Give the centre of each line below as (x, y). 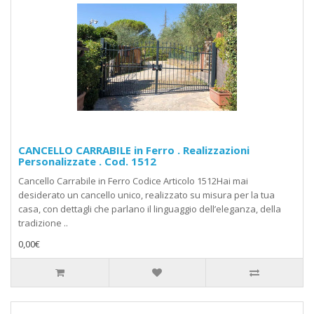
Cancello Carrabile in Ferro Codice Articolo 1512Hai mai (133, 181)
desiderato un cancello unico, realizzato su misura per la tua (146, 195)
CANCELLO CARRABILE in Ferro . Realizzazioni (134, 150)
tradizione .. (43, 223)
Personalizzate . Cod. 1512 (87, 162)
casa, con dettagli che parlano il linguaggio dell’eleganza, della (150, 209)
